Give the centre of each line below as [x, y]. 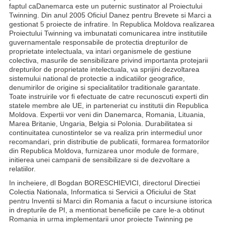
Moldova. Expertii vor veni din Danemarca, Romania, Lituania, [107, 115]
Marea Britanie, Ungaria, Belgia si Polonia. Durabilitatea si [101, 124]
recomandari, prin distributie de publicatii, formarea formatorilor [109, 142]
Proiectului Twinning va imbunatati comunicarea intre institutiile [108, 33]
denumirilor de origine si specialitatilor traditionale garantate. [105, 87]
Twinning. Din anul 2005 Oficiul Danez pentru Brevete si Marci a [110, 15]
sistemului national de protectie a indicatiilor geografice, [97, 78]
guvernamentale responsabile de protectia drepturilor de [98, 42]
